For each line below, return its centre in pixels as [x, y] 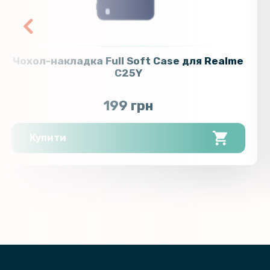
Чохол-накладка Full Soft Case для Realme [128, 61]
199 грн [128, 106]
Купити [48, 138]
